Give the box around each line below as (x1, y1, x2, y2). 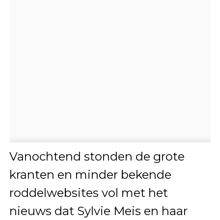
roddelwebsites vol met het (9, 185, 168, 200)
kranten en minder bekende (9, 167, 171, 182)
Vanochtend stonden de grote (9, 149, 185, 164)
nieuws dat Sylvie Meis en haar (9, 203, 188, 218)
